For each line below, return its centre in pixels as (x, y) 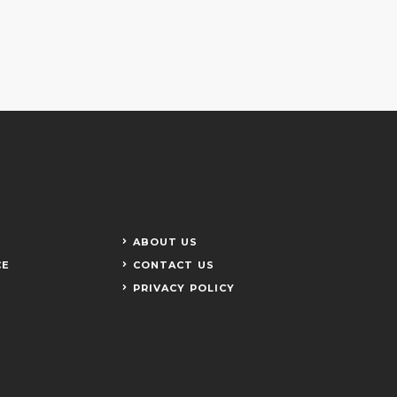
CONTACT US (173, 265)
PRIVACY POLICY (184, 288)
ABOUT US (165, 241)
